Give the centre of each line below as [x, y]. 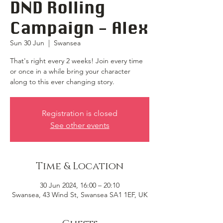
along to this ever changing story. [62, 82]
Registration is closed [80, 113]
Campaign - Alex [79, 28]
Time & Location [80, 166]
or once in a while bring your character [70, 71]
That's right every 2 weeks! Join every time [76, 61]
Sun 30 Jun [27, 43]
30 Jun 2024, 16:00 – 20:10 [80, 185]
